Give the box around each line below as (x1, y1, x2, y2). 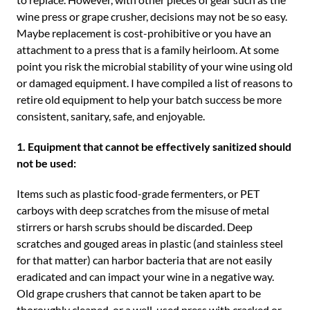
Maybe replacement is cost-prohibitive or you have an (17, 26, 271, 39)
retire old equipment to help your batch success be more (17, 93, 282, 106)
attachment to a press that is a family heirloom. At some (17, 43, 279, 56)
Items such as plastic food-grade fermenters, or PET (17, 187, 259, 200)
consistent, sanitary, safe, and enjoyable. (17, 109, 205, 122)
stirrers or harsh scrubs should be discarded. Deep (17, 220, 253, 233)
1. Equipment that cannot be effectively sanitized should (17, 140, 291, 153)
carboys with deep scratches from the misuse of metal (17, 203, 269, 217)
